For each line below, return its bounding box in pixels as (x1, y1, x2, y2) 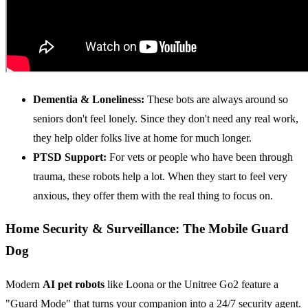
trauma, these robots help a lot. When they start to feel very (33, 170, 287, 182)
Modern (5, 278, 43, 290)
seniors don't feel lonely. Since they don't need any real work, (33, 112, 298, 124)
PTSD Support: (33, 151, 107, 163)
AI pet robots (43, 278, 104, 290)
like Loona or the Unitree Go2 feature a (104, 278, 278, 290)
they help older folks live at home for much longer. (33, 131, 252, 144)
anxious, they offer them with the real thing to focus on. (33, 189, 273, 201)
